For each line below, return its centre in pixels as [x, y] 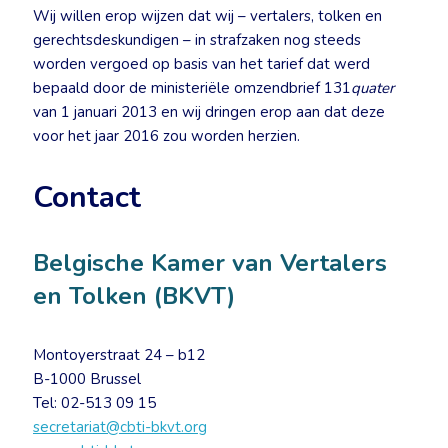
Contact [87, 197]
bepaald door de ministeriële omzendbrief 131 [192, 88]
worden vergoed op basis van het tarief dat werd [201, 64]
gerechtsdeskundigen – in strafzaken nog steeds [197, 40]
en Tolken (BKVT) [134, 296]
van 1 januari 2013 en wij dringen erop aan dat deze [209, 112]
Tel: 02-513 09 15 [94, 403]
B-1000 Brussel [87, 379]
